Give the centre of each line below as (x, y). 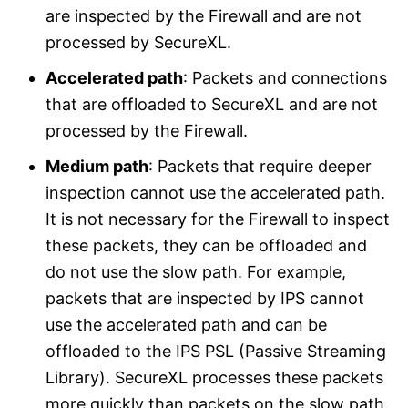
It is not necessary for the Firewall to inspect (218, 219)
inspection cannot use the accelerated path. (215, 193)
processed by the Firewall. (147, 131)
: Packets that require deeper (260, 167)
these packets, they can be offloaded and (206, 246)
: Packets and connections (285, 78)
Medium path (97, 167)
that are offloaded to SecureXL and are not (212, 105)
